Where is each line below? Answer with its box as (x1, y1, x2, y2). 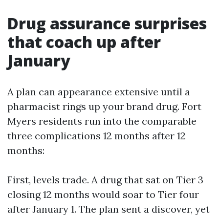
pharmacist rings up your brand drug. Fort (7, 100, 201, 112)
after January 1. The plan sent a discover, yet (7, 203, 210, 215)
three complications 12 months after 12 (7, 130, 186, 142)
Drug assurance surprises (7, 13, 207, 34)
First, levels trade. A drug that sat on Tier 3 (7, 174, 203, 186)
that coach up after (7, 31, 161, 52)
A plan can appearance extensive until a (7, 86, 190, 98)
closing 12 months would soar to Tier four (7, 188, 199, 200)
